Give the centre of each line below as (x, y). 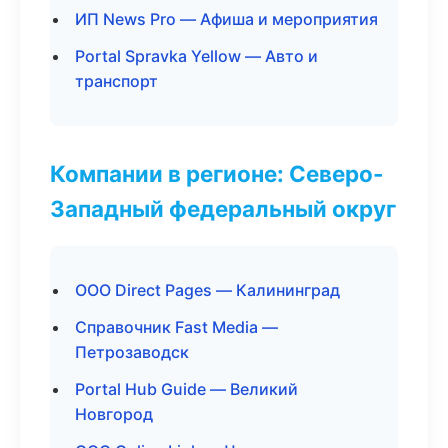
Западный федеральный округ (223, 208)
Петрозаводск (132, 352)
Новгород (114, 414)
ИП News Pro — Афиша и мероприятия (226, 19)
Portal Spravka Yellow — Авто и (196, 56)
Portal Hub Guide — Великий (186, 389)
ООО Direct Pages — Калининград (207, 290)
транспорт (116, 81)
